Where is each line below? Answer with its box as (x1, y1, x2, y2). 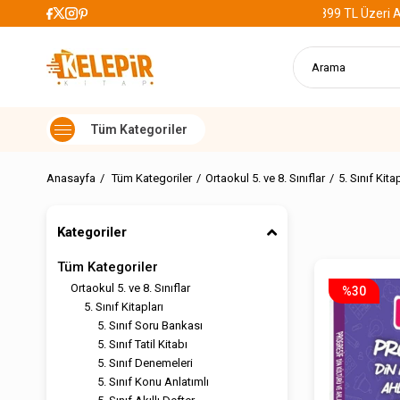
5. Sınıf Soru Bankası (97, 319, 203, 332)
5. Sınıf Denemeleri (97, 356, 193, 370)
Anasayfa (46, 171, 96, 185)
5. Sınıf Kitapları (84, 300, 163, 313)
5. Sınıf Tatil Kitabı (97, 337, 187, 351)
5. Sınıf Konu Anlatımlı (97, 375, 209, 388)
